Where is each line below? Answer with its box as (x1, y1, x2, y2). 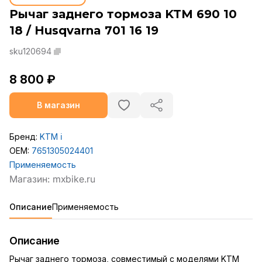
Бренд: (9, 132, 40, 142)
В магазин (37, 100, 80, 111)
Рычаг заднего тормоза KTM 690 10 (9, 7, 237, 22)
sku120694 (9, 46, 51, 57)
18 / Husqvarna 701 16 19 (9, 23, 158, 38)
